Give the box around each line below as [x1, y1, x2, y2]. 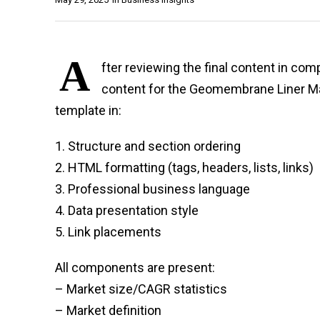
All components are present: [55, 259, 215, 275]
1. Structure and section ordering [55, 138, 241, 154]
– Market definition [55, 302, 161, 318]
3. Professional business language [55, 181, 250, 196]
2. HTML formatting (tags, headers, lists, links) [55, 159, 314, 175]
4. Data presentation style [55, 202, 199, 218]
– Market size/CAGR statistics [55, 281, 227, 296]
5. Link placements [55, 224, 161, 239]
